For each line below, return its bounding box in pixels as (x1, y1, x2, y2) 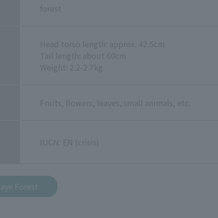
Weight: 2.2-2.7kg (40, 61, 103, 73)
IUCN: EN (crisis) (40, 136, 99, 148)
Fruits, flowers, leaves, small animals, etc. (40, 96, 191, 109)
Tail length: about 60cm (40, 49, 127, 61)
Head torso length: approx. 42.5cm (40, 37, 165, 50)
